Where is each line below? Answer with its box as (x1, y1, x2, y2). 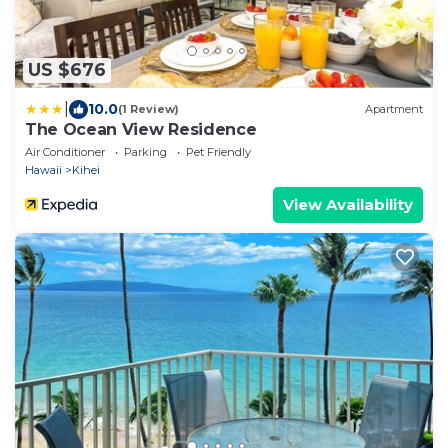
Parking (124, 144, 167, 159)
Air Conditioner (25, 144, 105, 159)
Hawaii (25, 162, 62, 177)
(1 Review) (118, 102, 179, 117)
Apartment (365, 102, 423, 117)
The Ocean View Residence (25, 119, 257, 139)
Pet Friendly (186, 144, 251, 159)
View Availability (283, 194, 413, 214)
